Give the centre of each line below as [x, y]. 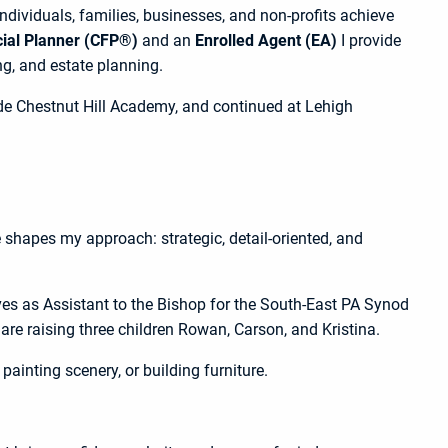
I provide [368, 40]
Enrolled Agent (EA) [265, 40]
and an [166, 40]
